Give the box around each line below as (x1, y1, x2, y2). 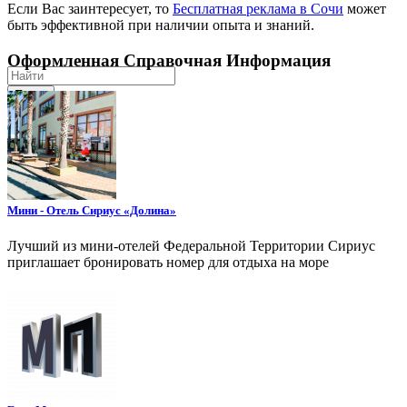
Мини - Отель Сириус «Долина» (7, 203, 176, 217)
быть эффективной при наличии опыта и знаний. (7, 16, 314, 33)
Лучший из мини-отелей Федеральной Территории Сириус (7, 237, 375, 253)
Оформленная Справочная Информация (7, 50, 331, 70)
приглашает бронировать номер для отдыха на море (7, 253, 329, 270)
